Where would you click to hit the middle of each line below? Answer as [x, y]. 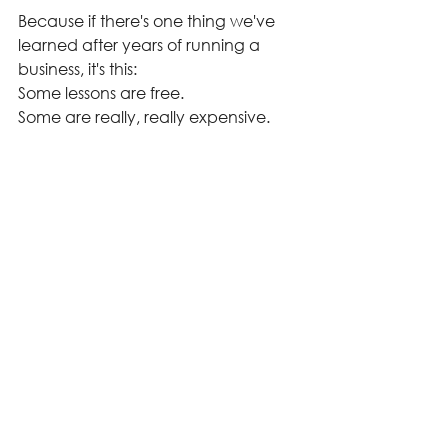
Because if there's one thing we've [148, 20]
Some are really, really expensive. [144, 116]
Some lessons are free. [101, 92]
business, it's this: [77, 68]
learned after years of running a [141, 44]
